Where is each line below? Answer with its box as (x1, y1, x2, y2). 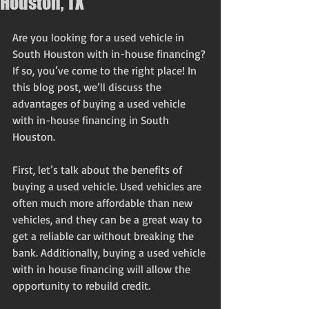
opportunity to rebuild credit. (12, 279, 153, 292)
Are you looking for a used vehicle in (12, 30, 187, 44)
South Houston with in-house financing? (12, 47, 208, 61)
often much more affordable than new (12, 196, 195, 210)
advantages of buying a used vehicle (12, 97, 188, 110)
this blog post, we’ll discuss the (12, 80, 164, 94)
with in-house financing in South (12, 113, 172, 127)
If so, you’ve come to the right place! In (12, 63, 199, 77)
